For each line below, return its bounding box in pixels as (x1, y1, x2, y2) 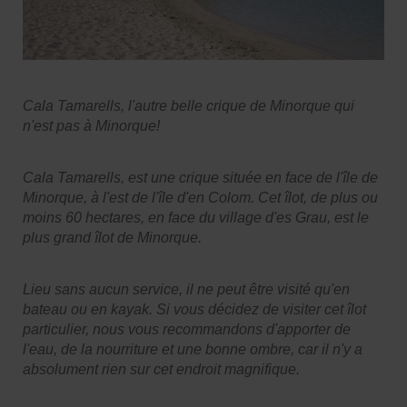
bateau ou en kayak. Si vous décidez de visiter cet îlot (23, 301, 366, 317)
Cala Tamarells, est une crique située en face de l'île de (23, 169, 378, 185)
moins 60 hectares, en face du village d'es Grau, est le (23, 209, 369, 225)
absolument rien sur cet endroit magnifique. (23, 361, 300, 377)
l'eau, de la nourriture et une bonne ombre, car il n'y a (23, 341, 362, 357)
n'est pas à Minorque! (23, 117, 160, 134)
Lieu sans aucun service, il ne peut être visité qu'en (23, 281, 350, 297)
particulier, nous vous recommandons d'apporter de (23, 321, 351, 337)
